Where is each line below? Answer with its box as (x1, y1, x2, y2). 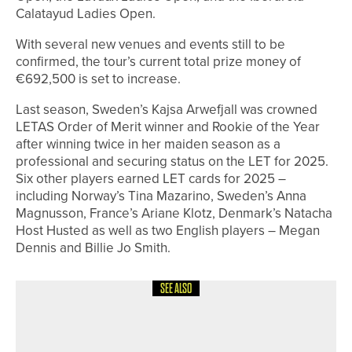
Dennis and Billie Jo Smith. (16, 238, 170, 258)
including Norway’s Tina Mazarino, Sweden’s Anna (16, 186, 306, 207)
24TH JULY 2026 (153, 298, 230, 313)
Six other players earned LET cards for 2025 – (16, 169, 286, 189)
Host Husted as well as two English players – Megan (16, 221, 320, 241)
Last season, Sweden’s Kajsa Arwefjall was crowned (16, 100, 317, 120)
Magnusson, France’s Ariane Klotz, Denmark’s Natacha (16, 203, 332, 224)
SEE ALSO (160, 281, 192, 296)
